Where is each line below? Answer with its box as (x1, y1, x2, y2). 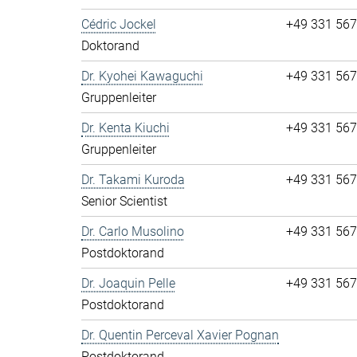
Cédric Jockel (81, 17, 156, 32)
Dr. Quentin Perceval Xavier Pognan (81, 328, 279, 343)
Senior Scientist (81, 194, 167, 209)
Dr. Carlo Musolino (81, 224, 184, 239)
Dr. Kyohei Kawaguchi (81, 69, 203, 84)
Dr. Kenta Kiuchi (81, 120, 170, 135)
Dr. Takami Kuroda (81, 172, 185, 187)
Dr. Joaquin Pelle (81, 276, 175, 291)
